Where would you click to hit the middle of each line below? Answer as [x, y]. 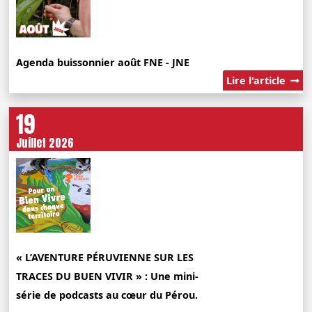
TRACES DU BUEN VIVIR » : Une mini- [108, 276]
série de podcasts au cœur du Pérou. [107, 295]
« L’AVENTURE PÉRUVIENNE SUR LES [105, 257]
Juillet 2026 [45, 143]
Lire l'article [257, 81]
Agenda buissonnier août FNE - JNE [103, 62]
